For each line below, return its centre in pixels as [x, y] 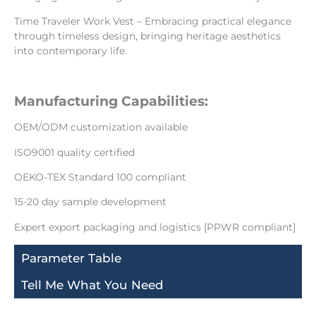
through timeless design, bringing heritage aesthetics [147, 36]
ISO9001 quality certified [74, 152]
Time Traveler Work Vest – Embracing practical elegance [153, 22]
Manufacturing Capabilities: [111, 101]
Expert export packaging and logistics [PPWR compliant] [155, 227]
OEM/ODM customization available [101, 127]
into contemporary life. [71, 51]
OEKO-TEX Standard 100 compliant [100, 177]
